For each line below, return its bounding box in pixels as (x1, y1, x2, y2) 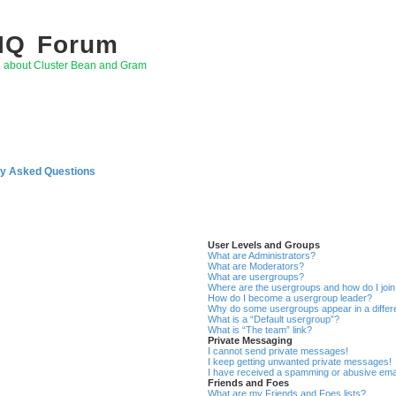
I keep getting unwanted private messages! (208, 356, 392, 368)
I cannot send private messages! (208, 346, 349, 357)
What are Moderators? (208, 261, 305, 272)
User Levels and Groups (208, 240, 321, 251)
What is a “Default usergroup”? (208, 314, 340, 325)
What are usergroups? (208, 271, 305, 283)
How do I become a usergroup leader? (208, 293, 373, 304)
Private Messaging (208, 335, 293, 346)
